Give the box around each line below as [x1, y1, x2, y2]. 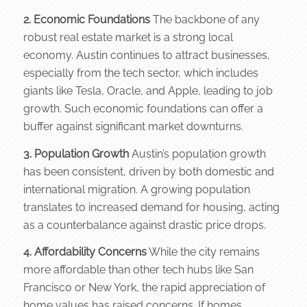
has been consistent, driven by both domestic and [23, 164, 274, 178]
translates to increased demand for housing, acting [23, 200, 280, 214]
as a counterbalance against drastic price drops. [23, 218, 266, 232]
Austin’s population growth [128, 147, 266, 160]
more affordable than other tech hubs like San [23, 263, 254, 277]
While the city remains [146, 245, 260, 259]
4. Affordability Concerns [23, 245, 147, 259]
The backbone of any [149, 13, 260, 27]
